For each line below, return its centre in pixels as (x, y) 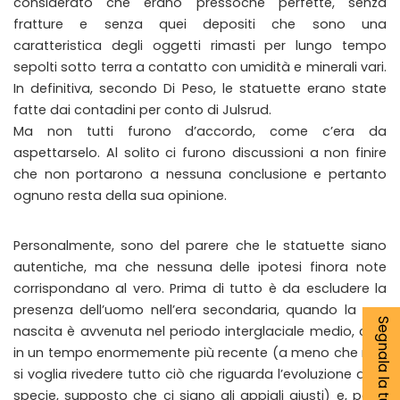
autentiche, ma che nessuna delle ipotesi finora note (200, 267)
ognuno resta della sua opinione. (120, 195)
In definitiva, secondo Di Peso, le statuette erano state (200, 88)
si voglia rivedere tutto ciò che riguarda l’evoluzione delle (200, 374)
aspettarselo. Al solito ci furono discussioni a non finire (200, 152)
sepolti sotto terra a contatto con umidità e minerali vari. (200, 67)
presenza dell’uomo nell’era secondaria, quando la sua (200, 309)
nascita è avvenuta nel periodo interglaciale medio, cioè (200, 331)
